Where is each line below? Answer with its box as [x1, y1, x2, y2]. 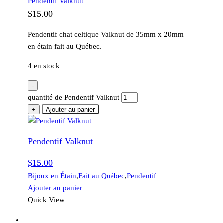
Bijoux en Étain [28, 171, 76, 180]
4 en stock [28, 61, 60, 70]
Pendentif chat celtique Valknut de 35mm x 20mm [28, 30, 184, 38]
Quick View [28, 195, 65, 204]
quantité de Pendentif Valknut [28, 93, 119, 101]
